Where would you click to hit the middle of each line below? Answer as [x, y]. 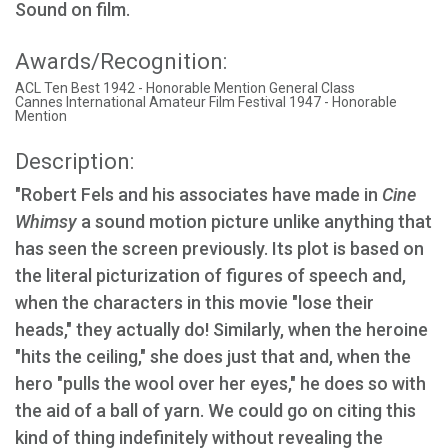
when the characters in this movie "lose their [194, 302]
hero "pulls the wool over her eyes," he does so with [220, 383]
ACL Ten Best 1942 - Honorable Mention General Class [185, 88]
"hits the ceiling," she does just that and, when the [213, 356]
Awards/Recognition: [121, 61]
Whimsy [46, 221]
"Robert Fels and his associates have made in [198, 194]
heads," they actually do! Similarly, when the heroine [221, 329]
